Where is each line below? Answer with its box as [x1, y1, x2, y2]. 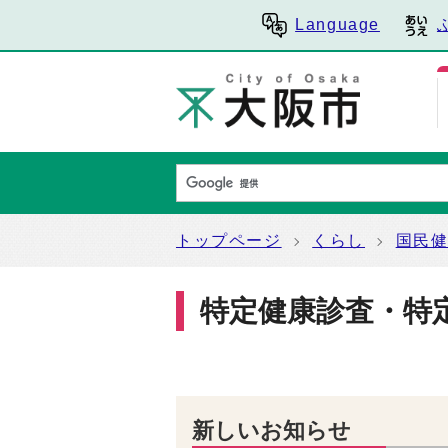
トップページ [176, 232, 282, 249]
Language [295, 16, 380, 33]
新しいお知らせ [192, 418, 351, 443]
